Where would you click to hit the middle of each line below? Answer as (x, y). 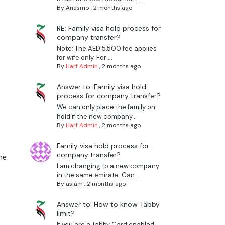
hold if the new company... (96, 117)
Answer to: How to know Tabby (108, 205)
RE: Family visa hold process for (108, 28)
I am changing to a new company (108, 166)
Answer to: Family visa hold (101, 87)
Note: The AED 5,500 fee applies (106, 49)
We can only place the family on (106, 107)
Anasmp (77, 8)
